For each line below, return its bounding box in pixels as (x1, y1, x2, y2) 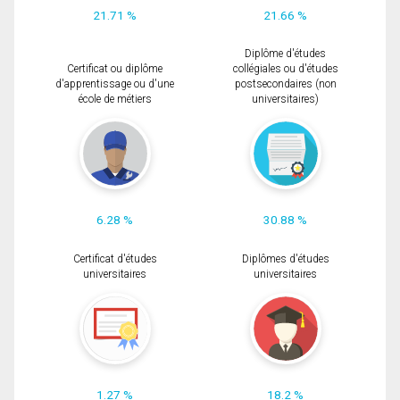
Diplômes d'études (241, 252, 329, 265)
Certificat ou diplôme (67, 62, 162, 76)
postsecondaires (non (234, 78, 337, 91)
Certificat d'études (72, 252, 157, 265)
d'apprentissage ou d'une (55, 78, 174, 91)
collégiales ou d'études (232, 62, 338, 76)
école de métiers (78, 93, 152, 106)
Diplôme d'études (245, 47, 326, 61)
